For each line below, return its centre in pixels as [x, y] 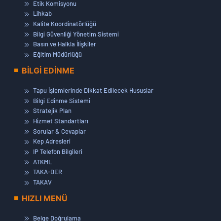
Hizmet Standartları [60, 121]
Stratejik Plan [52, 111]
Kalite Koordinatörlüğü [64, 24]
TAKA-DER [47, 172]
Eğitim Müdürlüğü [57, 55]
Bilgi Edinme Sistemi [61, 100]
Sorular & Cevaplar [59, 131]
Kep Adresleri [51, 141]
